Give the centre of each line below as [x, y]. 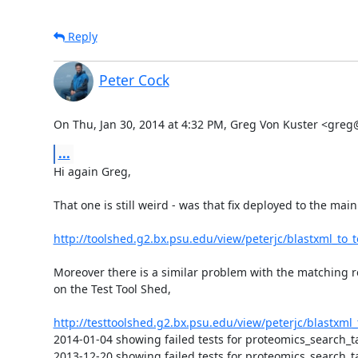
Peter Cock [134, 80]
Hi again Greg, [92, 171]
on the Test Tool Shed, [112, 288]
